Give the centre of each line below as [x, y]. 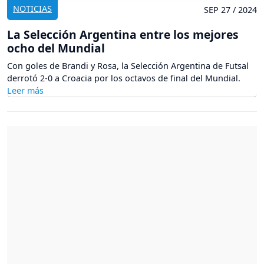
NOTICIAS [32, 9]
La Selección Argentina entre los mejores [123, 35]
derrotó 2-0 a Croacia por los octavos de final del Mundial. [124, 78]
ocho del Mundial [56, 48]
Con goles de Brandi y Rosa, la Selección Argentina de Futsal [128, 66]
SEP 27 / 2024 [230, 10]
